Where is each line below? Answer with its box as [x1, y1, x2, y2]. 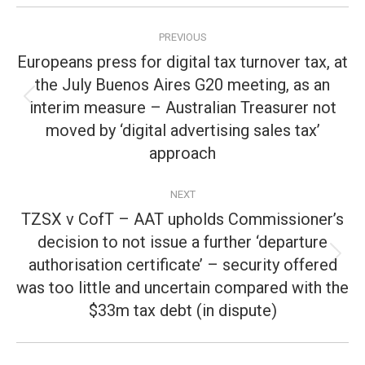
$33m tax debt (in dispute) [88, 301, 277, 320]
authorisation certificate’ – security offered [28, 255, 337, 275]
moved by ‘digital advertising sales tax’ [45, 121, 320, 140]
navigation [15, 40, 149, 74]
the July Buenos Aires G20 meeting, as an [35, 75, 330, 95]
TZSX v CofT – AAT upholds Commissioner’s [21, 209, 344, 229]
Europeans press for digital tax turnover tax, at [17, 52, 348, 72]
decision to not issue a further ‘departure [37, 232, 328, 252]
